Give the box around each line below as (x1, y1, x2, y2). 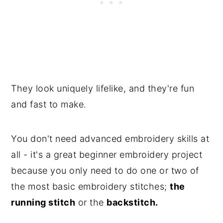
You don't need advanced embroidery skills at (11, 133, 210, 144)
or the (75, 197, 107, 208)
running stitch (11, 197, 76, 208)
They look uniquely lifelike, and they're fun (11, 83, 195, 94)
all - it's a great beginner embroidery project (11, 149, 203, 160)
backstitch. (107, 197, 158, 208)
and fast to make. (11, 99, 87, 110)
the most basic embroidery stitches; (11, 181, 170, 192)
